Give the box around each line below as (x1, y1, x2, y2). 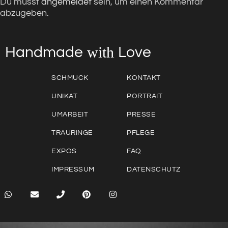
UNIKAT (51, 93, 78, 100)
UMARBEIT (51, 111, 89, 119)
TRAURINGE (51, 129, 93, 137)
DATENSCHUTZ (127, 166, 181, 174)
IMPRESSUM (51, 166, 95, 174)
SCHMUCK (51, 74, 89, 82)
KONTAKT (127, 74, 161, 82)
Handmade (5, 44, 83, 61)
